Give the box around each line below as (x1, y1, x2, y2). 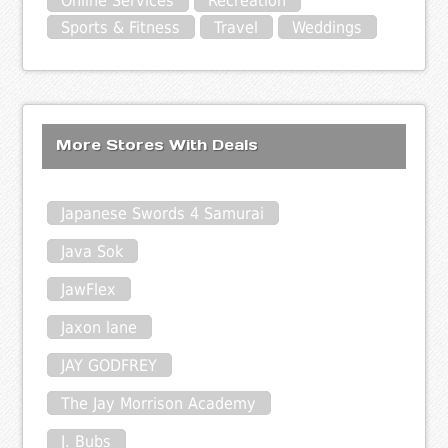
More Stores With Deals (56, 135, 259, 155)
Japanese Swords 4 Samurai (61, 203, 265, 223)
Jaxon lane (61, 317, 138, 337)
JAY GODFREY (61, 355, 158, 375)
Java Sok (61, 241, 124, 261)
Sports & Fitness (61, 18, 181, 38)
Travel (214, 18, 259, 38)
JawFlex (61, 279, 117, 299)
